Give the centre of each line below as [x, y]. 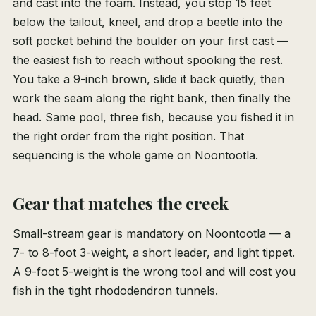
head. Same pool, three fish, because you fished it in [153, 117]
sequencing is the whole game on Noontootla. [135, 156]
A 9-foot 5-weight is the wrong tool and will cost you [154, 272]
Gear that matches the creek [121, 203]
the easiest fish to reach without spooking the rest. [148, 60]
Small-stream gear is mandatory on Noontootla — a [152, 234]
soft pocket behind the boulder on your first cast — [151, 41]
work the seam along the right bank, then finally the [152, 98]
